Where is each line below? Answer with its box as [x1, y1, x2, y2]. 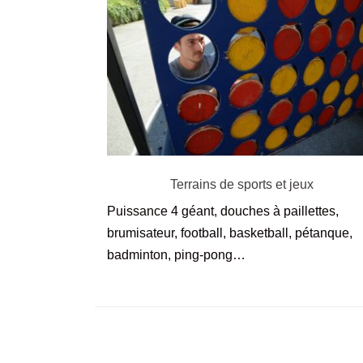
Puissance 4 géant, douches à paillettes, [107, 203, 339, 218]
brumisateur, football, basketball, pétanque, [107, 225, 352, 240]
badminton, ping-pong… [107, 247, 246, 262]
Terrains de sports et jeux [170, 177, 314, 191]
